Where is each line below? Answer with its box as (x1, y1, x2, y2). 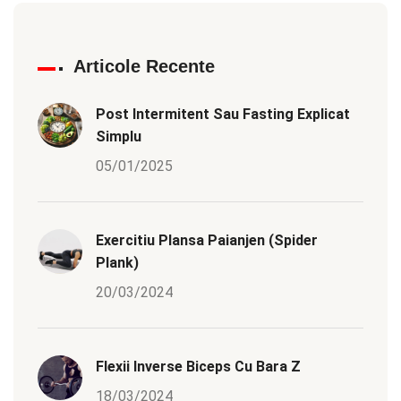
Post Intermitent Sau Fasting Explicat (96, 106, 350, 124)
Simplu (96, 128, 141, 146)
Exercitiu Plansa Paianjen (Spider (96, 232, 318, 250)
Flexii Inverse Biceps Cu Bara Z (96, 358, 301, 376)
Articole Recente (73, 56, 215, 77)
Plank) (96, 254, 139, 272)
